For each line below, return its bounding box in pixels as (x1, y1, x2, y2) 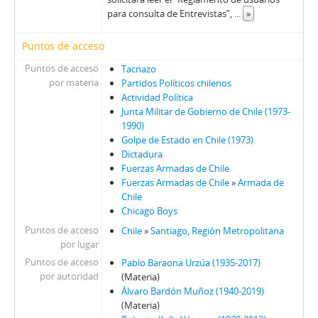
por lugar (60, 238, 99, 251)
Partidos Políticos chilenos (121, 77, 231, 90)
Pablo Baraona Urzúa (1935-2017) (121, 256, 261, 270)
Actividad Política (121, 91, 193, 104)
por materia (48, 76, 99, 89)
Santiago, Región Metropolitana (150, 224, 284, 238)
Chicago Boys (121, 204, 177, 218)
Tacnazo (121, 62, 156, 76)
